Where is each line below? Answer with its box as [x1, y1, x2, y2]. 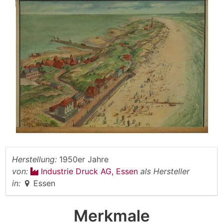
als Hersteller [140, 166, 190, 176]
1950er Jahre [59, 154, 109, 164]
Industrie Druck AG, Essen [41, 166, 140, 176]
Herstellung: [12, 154, 57, 164]
